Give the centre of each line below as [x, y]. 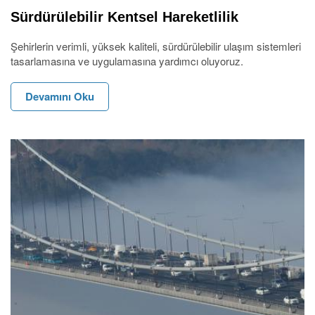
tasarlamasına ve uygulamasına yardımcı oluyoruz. [127, 61]
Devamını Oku [60, 97]
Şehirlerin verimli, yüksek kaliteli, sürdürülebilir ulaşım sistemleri [156, 46]
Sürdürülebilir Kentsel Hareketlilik [124, 17]
